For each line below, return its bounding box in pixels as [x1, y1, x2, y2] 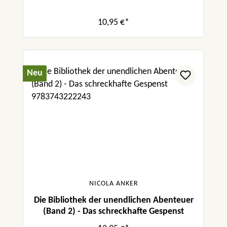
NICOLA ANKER [89, 180, 138, 188]
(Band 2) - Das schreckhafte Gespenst [43, 207, 184, 217]
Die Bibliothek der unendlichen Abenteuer [33, 196, 194, 206]
